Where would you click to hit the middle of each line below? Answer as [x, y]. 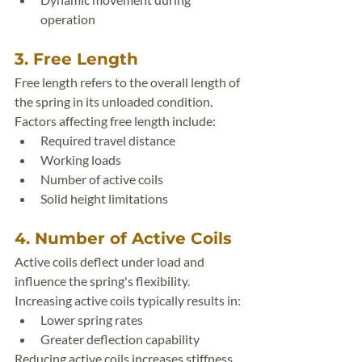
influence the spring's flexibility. [102, 281]
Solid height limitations [104, 198]
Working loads [81, 160]
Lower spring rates [92, 320]
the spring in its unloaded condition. [114, 101]
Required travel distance [108, 140]
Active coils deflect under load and [111, 261]
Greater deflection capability [120, 339]
